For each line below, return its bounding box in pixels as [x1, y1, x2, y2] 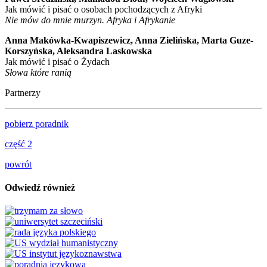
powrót [5, 159, 32, 169]
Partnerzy [5, 87, 41, 98]
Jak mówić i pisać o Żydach [5, 56, 110, 67]
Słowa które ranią [5, 67, 72, 77]
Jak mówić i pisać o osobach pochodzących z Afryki [5, 4, 202, 14]
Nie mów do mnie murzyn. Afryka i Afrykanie [5, 14, 175, 25]
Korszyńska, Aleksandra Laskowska [5, 45, 152, 56]
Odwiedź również [5, 182, 75, 193]
